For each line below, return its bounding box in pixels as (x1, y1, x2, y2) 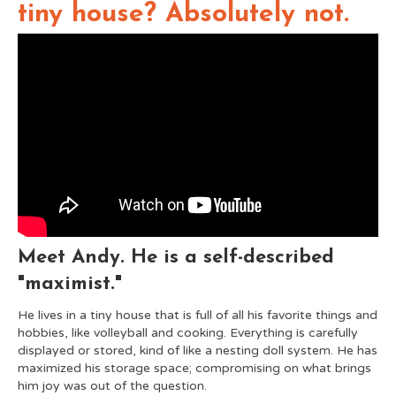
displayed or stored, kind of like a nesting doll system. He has (18, 343, 377, 358)
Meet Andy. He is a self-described (18, 247, 334, 268)
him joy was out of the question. (18, 378, 207, 393)
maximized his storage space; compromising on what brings (18, 361, 371, 376)
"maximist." (18, 274, 122, 294)
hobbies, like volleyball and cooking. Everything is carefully (18, 325, 358, 340)
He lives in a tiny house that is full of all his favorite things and (18, 308, 377, 323)
